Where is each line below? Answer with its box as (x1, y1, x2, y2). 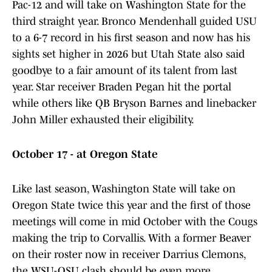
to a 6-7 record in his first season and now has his (12, 32, 250, 44)
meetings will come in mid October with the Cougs (12, 216, 257, 228)
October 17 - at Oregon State (12, 148, 158, 161)
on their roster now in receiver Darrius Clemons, (12, 248, 245, 261)
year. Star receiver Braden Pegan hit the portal (12, 81, 231, 93)
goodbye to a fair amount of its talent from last (12, 64, 237, 77)
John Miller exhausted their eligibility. (12, 114, 194, 126)
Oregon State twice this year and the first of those (12, 199, 251, 212)
